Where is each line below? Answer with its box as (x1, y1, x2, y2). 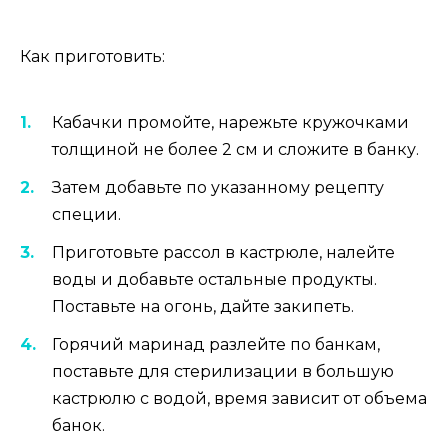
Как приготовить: (20, 47, 165, 67)
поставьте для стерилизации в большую (52, 362, 394, 382)
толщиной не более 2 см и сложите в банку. (52, 139, 419, 159)
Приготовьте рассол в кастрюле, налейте (52, 243, 395, 263)
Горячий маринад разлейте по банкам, (52, 335, 380, 355)
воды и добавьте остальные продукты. (52, 270, 377, 290)
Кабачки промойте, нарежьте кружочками (52, 112, 409, 132)
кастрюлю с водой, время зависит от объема (52, 389, 427, 409)
